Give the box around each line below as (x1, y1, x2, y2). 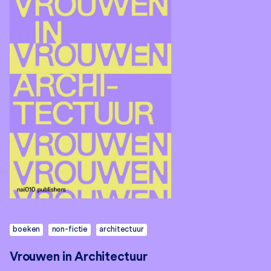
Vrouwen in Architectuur (10, 250, 148, 263)
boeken (13, 225, 41, 233)
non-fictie (51, 225, 88, 233)
